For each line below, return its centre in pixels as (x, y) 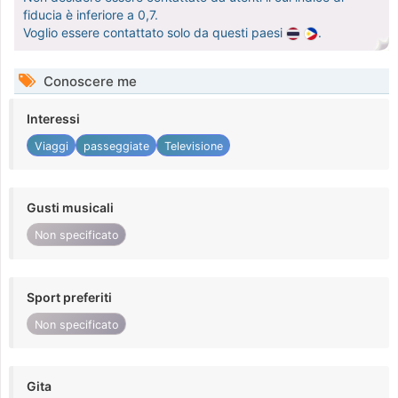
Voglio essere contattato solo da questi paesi (155, 33)
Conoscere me (88, 82)
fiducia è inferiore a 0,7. (91, 15)
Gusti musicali (70, 208)
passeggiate (116, 146)
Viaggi (51, 146)
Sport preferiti (69, 297)
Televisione (193, 146)
